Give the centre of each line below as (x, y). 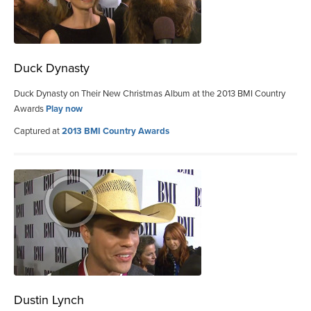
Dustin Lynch (49, 300)
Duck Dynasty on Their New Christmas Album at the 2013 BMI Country (150, 93)
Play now (64, 109)
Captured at (38, 131)
